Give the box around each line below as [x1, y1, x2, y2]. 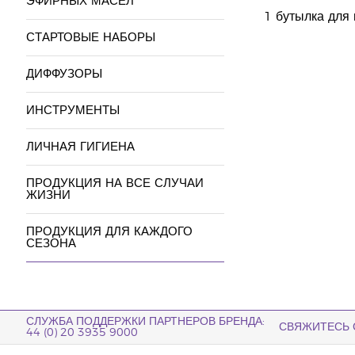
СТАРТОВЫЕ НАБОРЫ [25, 32, 155, 44]
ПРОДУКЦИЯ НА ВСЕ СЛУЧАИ [25, 177, 204, 189]
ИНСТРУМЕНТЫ [25, 105, 120, 116]
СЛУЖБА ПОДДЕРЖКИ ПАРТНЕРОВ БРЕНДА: [25, 316, 265, 327]
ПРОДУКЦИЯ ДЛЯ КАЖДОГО [25, 226, 193, 238]
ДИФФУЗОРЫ [25, 68, 102, 80]
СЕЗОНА [25, 238, 76, 250]
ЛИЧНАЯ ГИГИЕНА [25, 141, 135, 153]
